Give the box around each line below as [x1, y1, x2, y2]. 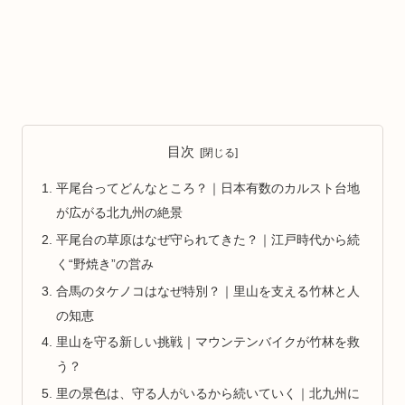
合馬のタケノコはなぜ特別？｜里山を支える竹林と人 [56, 284, 361, 298]
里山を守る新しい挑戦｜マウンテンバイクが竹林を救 [56, 335, 361, 350]
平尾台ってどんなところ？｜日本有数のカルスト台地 [56, 182, 361, 196]
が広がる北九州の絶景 [56, 206, 184, 221]
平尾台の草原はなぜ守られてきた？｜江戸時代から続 [56, 232, 361, 247]
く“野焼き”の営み [56, 257, 155, 271]
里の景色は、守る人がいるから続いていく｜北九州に [56, 387, 361, 401]
